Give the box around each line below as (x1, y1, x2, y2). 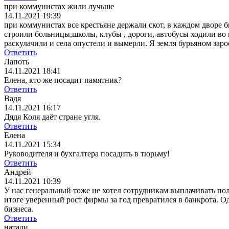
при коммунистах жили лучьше (4, 2, 114, 11)
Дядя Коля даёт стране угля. (4, 112, 101, 122)
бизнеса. (4, 204, 33, 214)
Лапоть (4, 57, 29, 66)
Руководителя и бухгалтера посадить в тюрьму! (4, 149, 170, 158)
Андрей (4, 168, 31, 177)
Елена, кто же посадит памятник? (4, 76, 122, 85)
